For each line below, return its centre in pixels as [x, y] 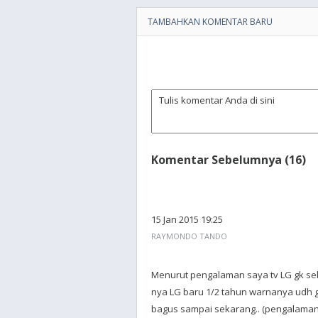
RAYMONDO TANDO [189, 236]
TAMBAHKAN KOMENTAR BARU [210, 22]
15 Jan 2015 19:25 [187, 219]
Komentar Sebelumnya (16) [229, 160]
